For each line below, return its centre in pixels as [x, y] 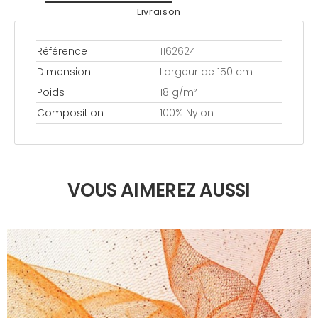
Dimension [64, 71]
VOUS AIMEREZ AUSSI [159, 190]
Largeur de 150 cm [206, 71]
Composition [70, 113]
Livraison [159, 12]
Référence [62, 51]
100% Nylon [187, 113]
